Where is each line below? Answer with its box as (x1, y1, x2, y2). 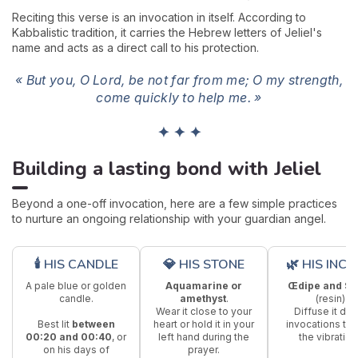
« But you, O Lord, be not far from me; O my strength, (15, 72, 343, 89)
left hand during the (158, 331, 249, 344)
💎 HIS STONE (163, 256, 245, 274)
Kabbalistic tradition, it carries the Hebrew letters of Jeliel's (12, 26, 322, 40)
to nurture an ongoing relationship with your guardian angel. (12, 211, 326, 225)
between (71, 318, 115, 331)
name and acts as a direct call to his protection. (12, 41, 259, 55)
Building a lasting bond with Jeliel (12, 155, 321, 181)
